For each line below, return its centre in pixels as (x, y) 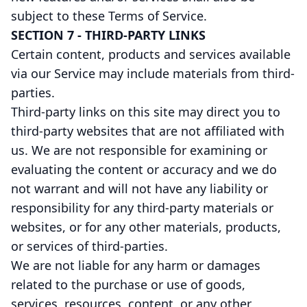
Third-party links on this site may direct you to (146, 112)
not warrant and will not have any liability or (139, 188)
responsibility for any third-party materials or (142, 208)
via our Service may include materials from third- (153, 73)
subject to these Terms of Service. (109, 16)
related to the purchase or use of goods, (128, 284)
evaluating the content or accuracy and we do (144, 169)
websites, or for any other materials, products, (146, 227)
